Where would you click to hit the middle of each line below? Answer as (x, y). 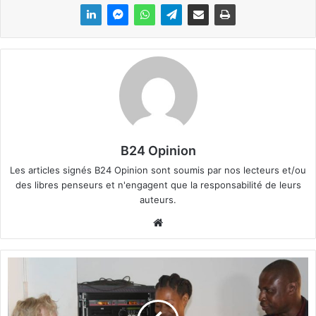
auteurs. (158, 199)
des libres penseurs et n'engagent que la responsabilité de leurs (158, 184)
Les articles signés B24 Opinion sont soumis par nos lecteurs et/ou (158, 170)
